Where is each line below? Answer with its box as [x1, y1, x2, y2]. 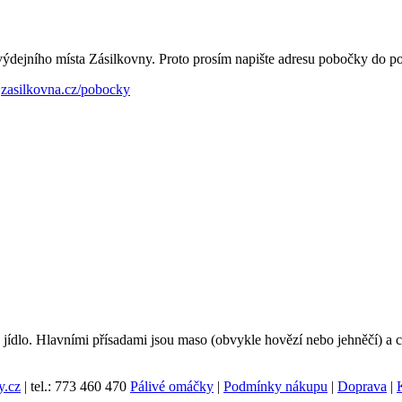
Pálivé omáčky [130, 379, 214, 395]
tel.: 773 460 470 [27, 379, 127, 395]
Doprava [337, 379, 387, 395]
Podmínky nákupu [223, 379, 328, 395]
